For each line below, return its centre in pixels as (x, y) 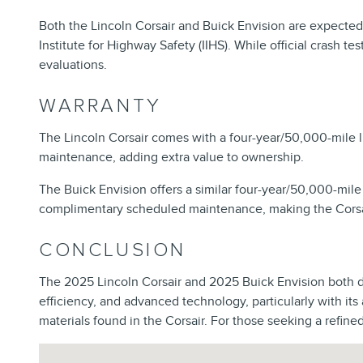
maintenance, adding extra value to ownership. (171, 158)
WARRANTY (100, 106)
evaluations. (73, 65)
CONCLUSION (113, 250)
